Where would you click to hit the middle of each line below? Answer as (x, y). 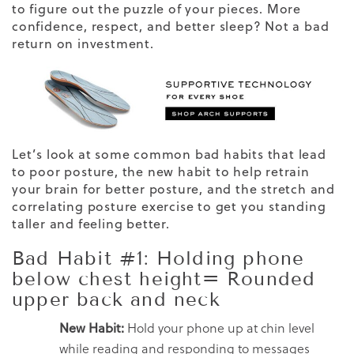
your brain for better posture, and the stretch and (173, 188)
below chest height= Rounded (164, 278)
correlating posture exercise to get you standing (169, 206)
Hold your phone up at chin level (219, 328)
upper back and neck (116, 299)
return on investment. (83, 43)
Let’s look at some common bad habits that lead (169, 154)
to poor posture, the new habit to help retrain (161, 171)
